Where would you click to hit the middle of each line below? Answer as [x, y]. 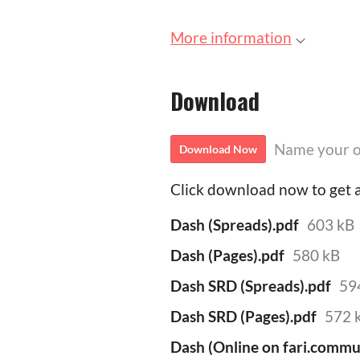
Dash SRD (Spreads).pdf [251, 286]
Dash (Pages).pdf [227, 256]
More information [231, 38]
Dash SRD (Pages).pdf [243, 317]
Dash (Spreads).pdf [235, 225]
